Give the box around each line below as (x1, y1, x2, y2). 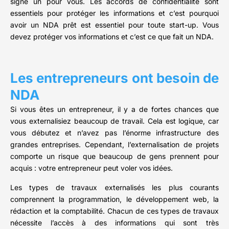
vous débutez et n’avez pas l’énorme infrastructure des (10, 128, 219, 138)
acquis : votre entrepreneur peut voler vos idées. (10, 164, 173, 173)
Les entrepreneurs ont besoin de (10, 70, 219, 86)
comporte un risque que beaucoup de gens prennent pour (10, 152, 219, 161)
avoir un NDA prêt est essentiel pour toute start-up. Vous (10, 20, 219, 30)
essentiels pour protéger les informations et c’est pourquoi (10, 9, 219, 18)
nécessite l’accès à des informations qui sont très (10, 218, 219, 227)
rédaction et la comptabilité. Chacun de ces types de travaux (10, 207, 219, 216)
